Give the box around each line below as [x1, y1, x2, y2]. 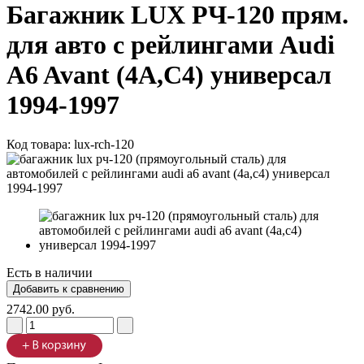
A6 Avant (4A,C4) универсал [6, 60, 331, 90]
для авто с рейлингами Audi [6, 30, 335, 60]
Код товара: [6, 137, 74, 152]
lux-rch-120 [74, 137, 134, 152]
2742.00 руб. [6, 302, 75, 317]
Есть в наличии [6, 266, 93, 280]
